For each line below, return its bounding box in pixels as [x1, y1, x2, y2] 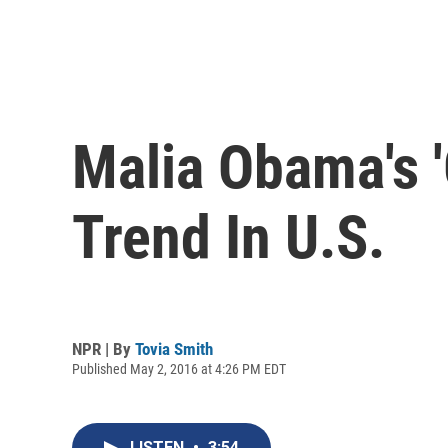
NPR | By [72, 338, 135, 359]
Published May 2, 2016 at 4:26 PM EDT [72, 360, 286, 377]
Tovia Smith [135, 338, 213, 359]
